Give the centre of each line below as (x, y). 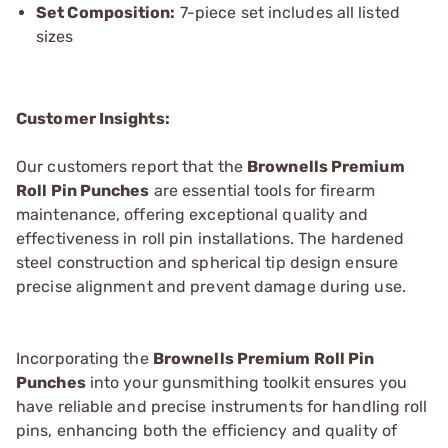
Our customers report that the (131, 166)
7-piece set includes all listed (287, 12)
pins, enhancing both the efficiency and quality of (207, 430)
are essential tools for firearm (262, 190)
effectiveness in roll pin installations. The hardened (210, 238)
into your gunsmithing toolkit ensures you (246, 382)
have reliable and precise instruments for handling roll (222, 406)
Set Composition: (106, 12)
